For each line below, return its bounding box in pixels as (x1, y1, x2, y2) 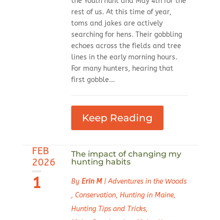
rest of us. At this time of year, (71, 8, 171, 17)
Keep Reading (82, 112, 153, 124)
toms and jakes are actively (71, 19, 163, 28)
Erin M (81, 177, 102, 186)
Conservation (75, 191, 116, 200)
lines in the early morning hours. (71, 53, 177, 62)
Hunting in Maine (119, 191, 174, 200)
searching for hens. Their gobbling (71, 30, 182, 39)
